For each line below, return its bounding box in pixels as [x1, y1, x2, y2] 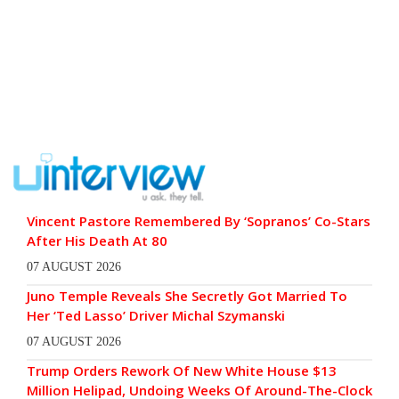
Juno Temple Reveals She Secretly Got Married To [27, 286, 347, 305]
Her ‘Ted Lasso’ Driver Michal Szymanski [27, 305, 285, 324]
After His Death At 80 [27, 231, 171, 249]
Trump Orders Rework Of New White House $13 [27, 361, 337, 379]
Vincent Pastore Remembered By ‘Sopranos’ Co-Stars [27, 211, 370, 230]
